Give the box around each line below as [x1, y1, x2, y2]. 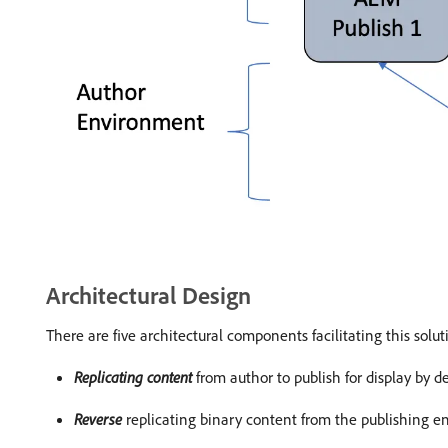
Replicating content [74, 366, 192, 387]
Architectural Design [46, 279, 251, 310]
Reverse [74, 408, 122, 429]
